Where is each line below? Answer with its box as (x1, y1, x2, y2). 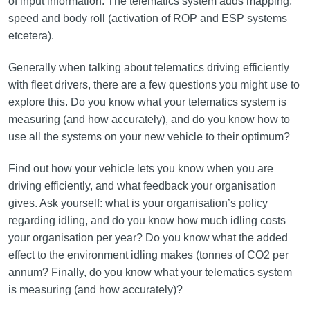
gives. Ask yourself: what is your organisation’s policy (8, 197, 268, 209)
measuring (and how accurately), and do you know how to (8, 113, 290, 125)
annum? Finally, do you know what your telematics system (8, 266, 292, 278)
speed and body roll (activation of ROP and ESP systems (8, 12, 287, 24)
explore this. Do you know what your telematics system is (8, 96, 286, 108)
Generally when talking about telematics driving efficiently (8, 62, 289, 73)
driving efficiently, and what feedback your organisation (8, 180, 276, 192)
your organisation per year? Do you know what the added (8, 232, 288, 244)
